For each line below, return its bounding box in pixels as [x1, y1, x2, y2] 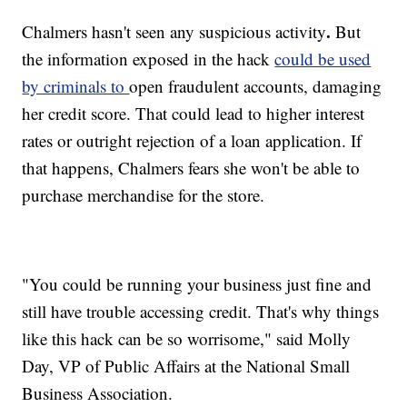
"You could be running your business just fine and [22, 272, 372, 295]
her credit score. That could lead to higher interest [22, 101, 365, 124]
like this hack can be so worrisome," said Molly [22, 326, 352, 350]
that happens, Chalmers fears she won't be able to [22, 155, 361, 179]
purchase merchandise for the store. [22, 183, 265, 206]
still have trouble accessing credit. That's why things [22, 299, 380, 323]
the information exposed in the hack [22, 46, 275, 70]
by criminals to [22, 74, 130, 97]
